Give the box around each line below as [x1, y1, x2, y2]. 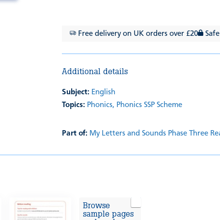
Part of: [62, 130, 88, 138]
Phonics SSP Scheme [116, 101, 183, 110]
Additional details [62, 66, 128, 77]
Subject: [62, 88, 90, 97]
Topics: [62, 101, 85, 110]
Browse [82, 200, 110, 211]
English [91, 88, 116, 97]
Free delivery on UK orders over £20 [76, 30, 198, 38]
